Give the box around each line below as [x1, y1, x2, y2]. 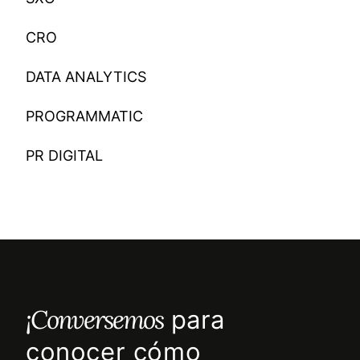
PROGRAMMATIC [26, 108, 143, 125]
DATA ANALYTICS [26, 68, 146, 86]
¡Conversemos [26, 303, 163, 337]
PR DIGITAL [26, 147, 103, 165]
